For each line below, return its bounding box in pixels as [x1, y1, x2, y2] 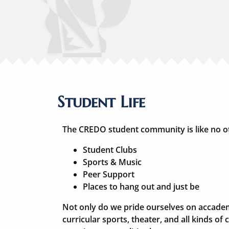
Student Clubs [83, 144, 137, 155]
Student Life [57, 91, 145, 112]
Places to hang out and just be [83, 180, 199, 192]
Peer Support [83, 168, 134, 180]
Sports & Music [83, 156, 142, 168]
